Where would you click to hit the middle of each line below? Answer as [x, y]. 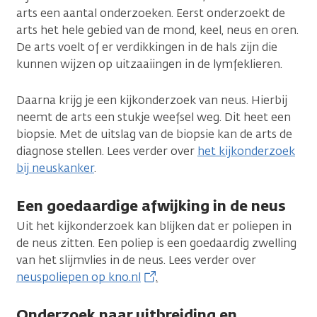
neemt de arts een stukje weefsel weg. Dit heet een [154, 117]
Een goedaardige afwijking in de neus [151, 205]
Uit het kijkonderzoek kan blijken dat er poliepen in [154, 226]
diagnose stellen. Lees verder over [107, 151]
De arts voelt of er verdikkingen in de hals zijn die [147, 47]
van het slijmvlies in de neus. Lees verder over [136, 260]
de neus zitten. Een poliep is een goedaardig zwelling [156, 243]
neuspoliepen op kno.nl [79, 277]
